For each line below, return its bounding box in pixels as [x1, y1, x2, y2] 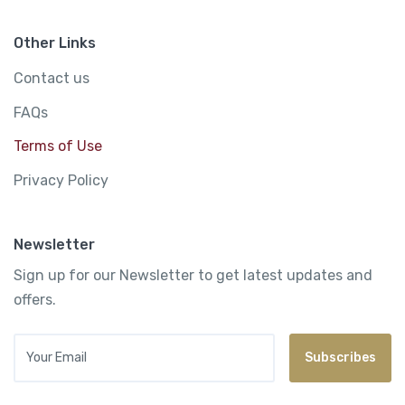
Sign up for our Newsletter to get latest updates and [14, 266, 372, 284]
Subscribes [305, 350, 376, 366]
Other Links [14, 34, 96, 52]
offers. [14, 290, 56, 308]
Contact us [14, 70, 89, 88]
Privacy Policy [14, 171, 108, 189]
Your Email [13, 334, 83, 352]
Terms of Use [14, 137, 102, 155]
